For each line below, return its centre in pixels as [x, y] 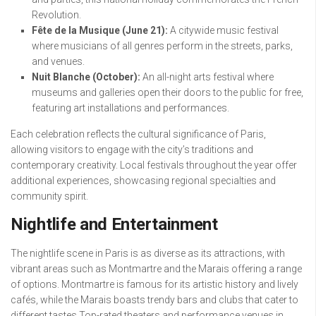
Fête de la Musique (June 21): [100, 31]
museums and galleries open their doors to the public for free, [168, 93]
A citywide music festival [223, 31]
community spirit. [49, 196]
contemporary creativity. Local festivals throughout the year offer [154, 165]
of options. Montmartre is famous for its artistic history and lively [154, 285]
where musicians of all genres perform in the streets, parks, [162, 46]
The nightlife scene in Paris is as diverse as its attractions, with [148, 254]
